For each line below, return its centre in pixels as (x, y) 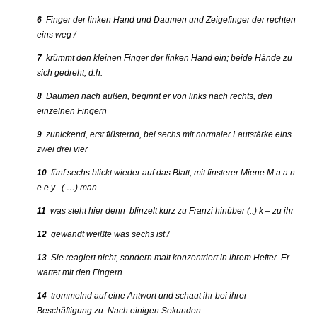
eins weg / (57, 35)
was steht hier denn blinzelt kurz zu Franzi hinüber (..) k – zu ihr (170, 211)
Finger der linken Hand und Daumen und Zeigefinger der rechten (169, 20)
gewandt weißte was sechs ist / (108, 235)
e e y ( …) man (67, 188)
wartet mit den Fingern (80, 273)
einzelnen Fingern (72, 111)
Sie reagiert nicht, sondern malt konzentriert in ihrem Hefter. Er (168, 258)
